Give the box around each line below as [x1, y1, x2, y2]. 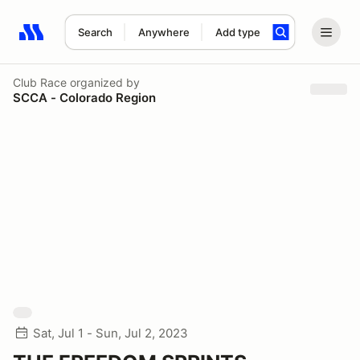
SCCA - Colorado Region [13, 89, 156, 105]
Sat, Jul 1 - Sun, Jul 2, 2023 [33, 325, 188, 341]
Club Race [13, 75, 67, 89]
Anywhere [137, 26, 190, 39]
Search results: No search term [18, 33, 206, 49]
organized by [67, 75, 140, 89]
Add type [215, 26, 260, 39]
